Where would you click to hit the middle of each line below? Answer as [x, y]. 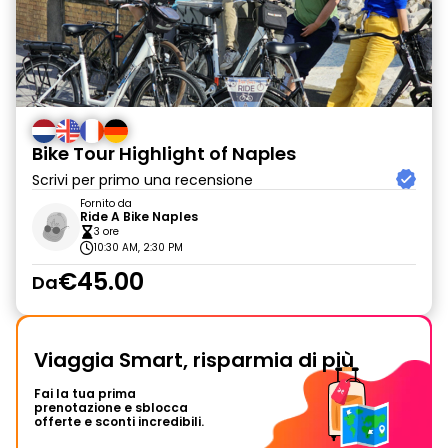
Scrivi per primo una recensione [142, 180]
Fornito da [106, 203]
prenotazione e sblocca [111, 407]
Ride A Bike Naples [139, 216]
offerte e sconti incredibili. [119, 421]
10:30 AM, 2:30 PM [138, 247]
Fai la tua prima [85, 393]
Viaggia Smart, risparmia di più [194, 360]
